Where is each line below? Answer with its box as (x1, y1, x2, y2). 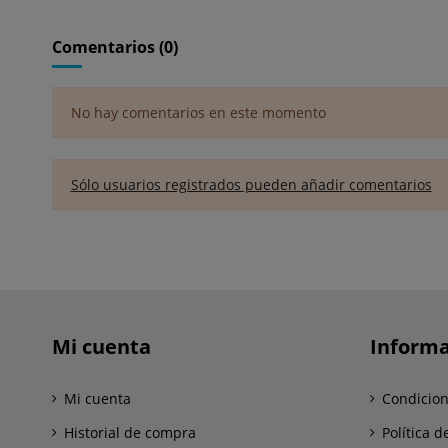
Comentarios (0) (52, 35, 178, 58)
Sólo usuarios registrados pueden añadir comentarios (70, 174, 432, 194)
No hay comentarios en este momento (70, 102, 326, 122)
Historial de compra (64, 422, 196, 442)
